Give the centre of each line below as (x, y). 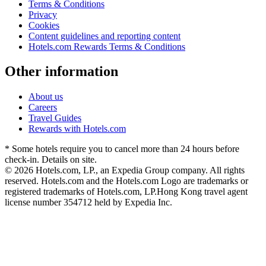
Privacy (43, 14)
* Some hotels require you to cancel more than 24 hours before (122, 149)
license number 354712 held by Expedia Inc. (88, 202)
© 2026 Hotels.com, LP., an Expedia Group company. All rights (125, 170)
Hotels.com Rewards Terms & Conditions (107, 46)
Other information (61, 72)
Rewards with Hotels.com (77, 129)
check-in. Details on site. (51, 160)
